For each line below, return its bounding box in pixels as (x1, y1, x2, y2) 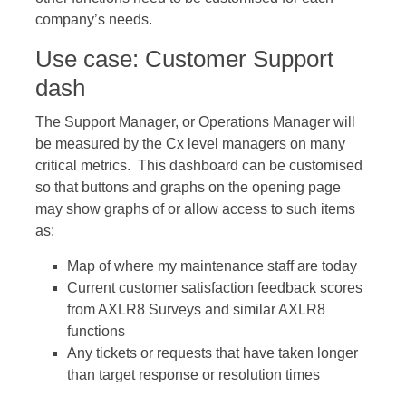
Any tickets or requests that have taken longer (66, 345, 358, 361)
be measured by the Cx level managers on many (34, 136, 345, 151)
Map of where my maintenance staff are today (66, 258, 357, 274)
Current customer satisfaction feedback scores (66, 280, 362, 295)
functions (66, 324, 125, 339)
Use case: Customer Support (34, 45, 333, 72)
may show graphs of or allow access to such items (34, 201, 355, 217)
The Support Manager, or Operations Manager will (34, 114, 355, 130)
